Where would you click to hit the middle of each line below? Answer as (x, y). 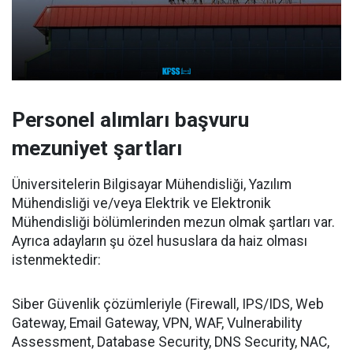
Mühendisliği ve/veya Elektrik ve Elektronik (141, 204)
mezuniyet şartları (97, 149)
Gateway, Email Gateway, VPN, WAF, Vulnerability (157, 323)
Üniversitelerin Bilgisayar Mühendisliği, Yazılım (152, 185)
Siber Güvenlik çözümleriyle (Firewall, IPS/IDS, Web (168, 305)
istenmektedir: (56, 260)
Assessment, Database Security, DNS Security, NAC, (171, 342)
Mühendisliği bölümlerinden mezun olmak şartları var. (173, 223)
